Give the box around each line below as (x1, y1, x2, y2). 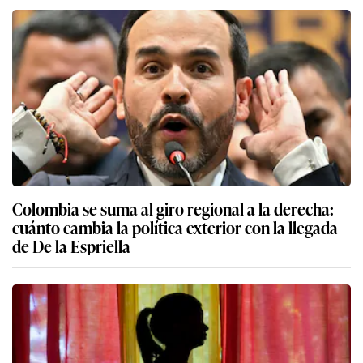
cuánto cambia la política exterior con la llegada (12, 214, 338, 239)
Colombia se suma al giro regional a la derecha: (12, 195, 334, 220)
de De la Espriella (12, 233, 130, 258)
